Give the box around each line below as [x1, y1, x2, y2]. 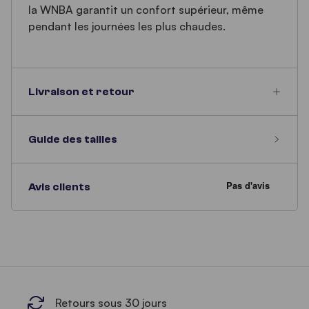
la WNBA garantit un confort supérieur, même [28, 3, 263, 17]
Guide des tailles [28, 133, 117, 146]
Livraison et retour [28, 86, 134, 98]
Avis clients [28, 181, 90, 193]
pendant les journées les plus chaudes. [28, 19, 226, 33]
